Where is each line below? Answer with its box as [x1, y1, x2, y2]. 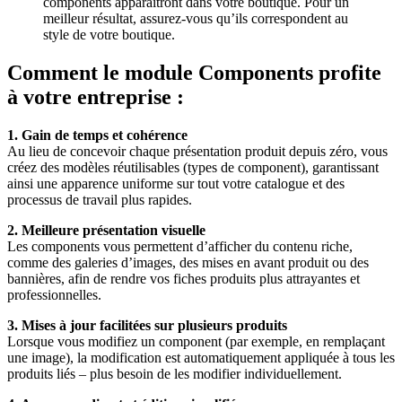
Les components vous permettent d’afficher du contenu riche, [7, 238, 353, 254]
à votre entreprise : [7, 84, 184, 109]
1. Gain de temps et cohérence [7, 127, 188, 143]
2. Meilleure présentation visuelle [7, 222, 205, 238]
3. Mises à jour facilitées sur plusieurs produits [7, 317, 287, 333]
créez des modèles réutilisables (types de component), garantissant [7, 159, 379, 175]
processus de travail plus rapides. [7, 191, 192, 207]
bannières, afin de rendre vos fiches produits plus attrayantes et [7, 270, 360, 286]
